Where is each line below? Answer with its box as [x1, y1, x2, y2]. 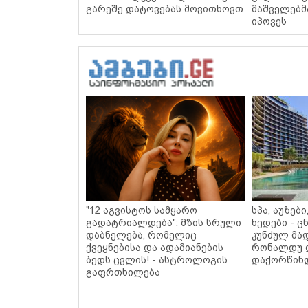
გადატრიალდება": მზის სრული [86, 217, 241, 229]
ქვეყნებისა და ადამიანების [86, 242, 223, 254]
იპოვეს [252, 16, 287, 27]
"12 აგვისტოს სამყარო [86, 205, 197, 217]
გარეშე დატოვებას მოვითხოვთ [86, 3, 243, 15]
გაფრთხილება [86, 267, 160, 278]
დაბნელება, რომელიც [86, 230, 197, 241]
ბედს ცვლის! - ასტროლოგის [86, 254, 228, 266]
